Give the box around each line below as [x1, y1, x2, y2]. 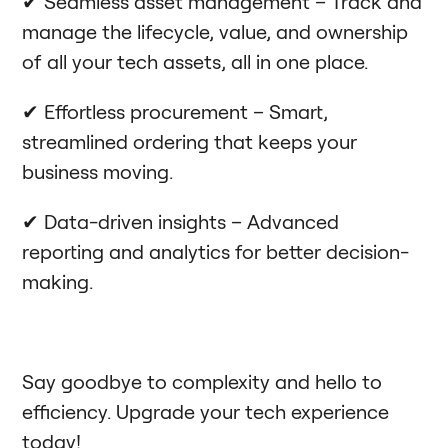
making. [22, 268, 94, 293]
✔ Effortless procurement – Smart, [22, 98, 329, 123]
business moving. [22, 158, 174, 183]
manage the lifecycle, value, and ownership [22, 18, 409, 43]
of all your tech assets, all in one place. [22, 48, 369, 73]
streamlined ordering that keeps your [22, 128, 358, 153]
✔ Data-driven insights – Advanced [22, 208, 340, 233]
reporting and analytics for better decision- [22, 238, 410, 263]
